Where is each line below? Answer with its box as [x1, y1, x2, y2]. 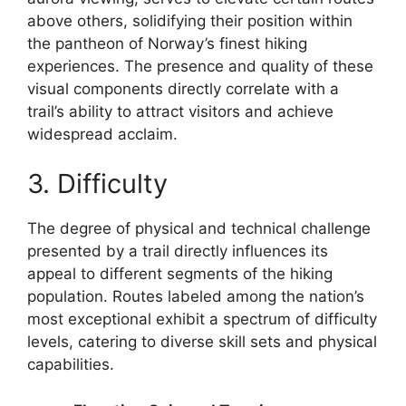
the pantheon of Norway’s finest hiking [27, 34, 307, 53]
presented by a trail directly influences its [27, 242, 328, 261]
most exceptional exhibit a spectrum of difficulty [27, 310, 377, 329]
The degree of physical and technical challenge [27, 219, 371, 238]
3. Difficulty [27, 168, 168, 200]
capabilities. [27, 355, 114, 374]
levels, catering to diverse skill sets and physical [27, 333, 377, 352]
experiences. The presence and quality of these [27, 56, 373, 75]
